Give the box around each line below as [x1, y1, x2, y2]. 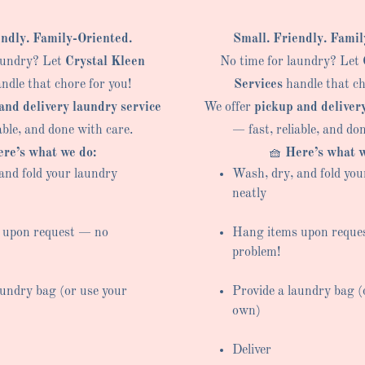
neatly [231, 187, 266, 200]
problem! [231, 245, 280, 259]
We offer [203, 100, 254, 114]
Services [233, 77, 283, 91]
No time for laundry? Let [220, 55, 363, 68]
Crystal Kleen [64, 55, 145, 68]
